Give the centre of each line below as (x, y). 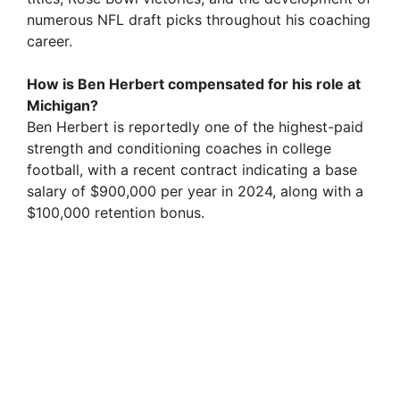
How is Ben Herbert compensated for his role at (194, 84)
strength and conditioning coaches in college (179, 149)
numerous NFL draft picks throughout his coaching (199, 20)
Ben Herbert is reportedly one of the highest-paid (195, 127)
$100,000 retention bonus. (116, 213)
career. (50, 42)
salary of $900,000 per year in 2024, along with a (195, 192)
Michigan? (62, 106)
